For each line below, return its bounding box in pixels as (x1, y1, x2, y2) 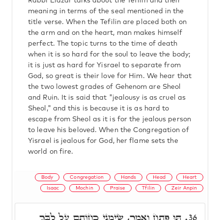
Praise (110, 185, 126, 191)
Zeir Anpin (171, 185, 197, 191)
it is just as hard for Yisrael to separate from (28, 62, 181, 69)
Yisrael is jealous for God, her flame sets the (28, 137, 178, 144)
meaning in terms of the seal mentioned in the (28, 8, 184, 15)
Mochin (76, 185, 93, 191)
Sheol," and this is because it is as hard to (28, 105, 169, 112)
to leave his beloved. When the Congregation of (28, 127, 189, 134)
